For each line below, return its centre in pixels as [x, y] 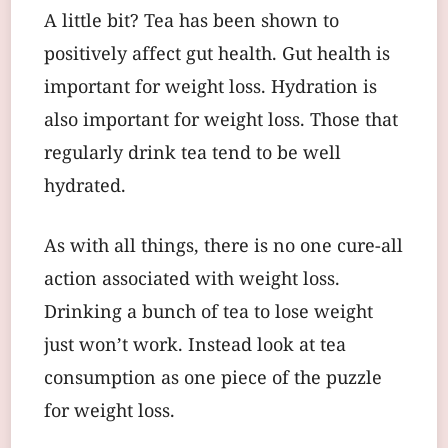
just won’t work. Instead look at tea [195, 347]
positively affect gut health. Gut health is [217, 56]
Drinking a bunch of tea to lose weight [208, 314]
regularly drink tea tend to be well [192, 155]
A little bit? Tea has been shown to [191, 23]
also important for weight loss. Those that [221, 122]
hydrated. [85, 188]
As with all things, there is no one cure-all [223, 248]
